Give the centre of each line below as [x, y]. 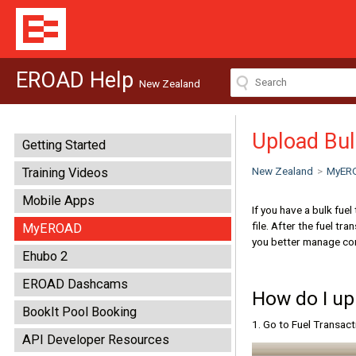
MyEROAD [52, 228]
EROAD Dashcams [75, 284]
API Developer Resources [96, 340]
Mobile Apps [58, 201]
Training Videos [65, 173]
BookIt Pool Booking [79, 312]
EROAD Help [77, 80]
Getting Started [64, 145]
